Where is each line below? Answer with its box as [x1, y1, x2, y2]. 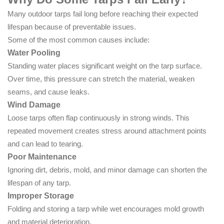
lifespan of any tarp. [7, 178, 71, 187]
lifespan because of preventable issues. [7, 22, 136, 31]
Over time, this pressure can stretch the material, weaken [7, 74, 194, 83]
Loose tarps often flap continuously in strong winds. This [7, 113, 189, 122]
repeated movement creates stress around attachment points [7, 126, 206, 135]
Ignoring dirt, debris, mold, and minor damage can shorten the [7, 165, 207, 174]
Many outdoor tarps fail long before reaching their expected [7, 9, 198, 18]
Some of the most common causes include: [7, 35, 149, 44]
